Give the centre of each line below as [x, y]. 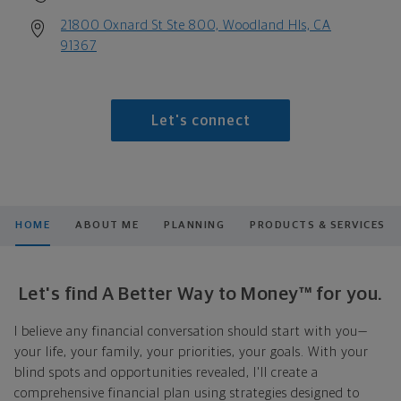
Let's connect [200, 121]
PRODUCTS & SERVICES [318, 225]
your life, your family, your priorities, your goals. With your [192, 352]
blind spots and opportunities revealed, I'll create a [166, 372]
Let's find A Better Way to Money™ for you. [200, 294]
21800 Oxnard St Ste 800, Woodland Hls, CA [196, 25]
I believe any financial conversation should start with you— [191, 331]
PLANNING [195, 225]
